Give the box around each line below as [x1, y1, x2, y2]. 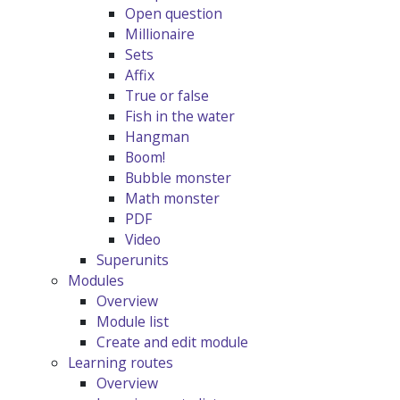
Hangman [125, 127, 189, 147]
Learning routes [68, 353, 173, 373]
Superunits [96, 250, 169, 271]
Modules [68, 271, 124, 291]
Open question [125, 4, 222, 24]
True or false [125, 86, 209, 106]
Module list [96, 312, 169, 332]
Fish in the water [125, 106, 235, 127]
